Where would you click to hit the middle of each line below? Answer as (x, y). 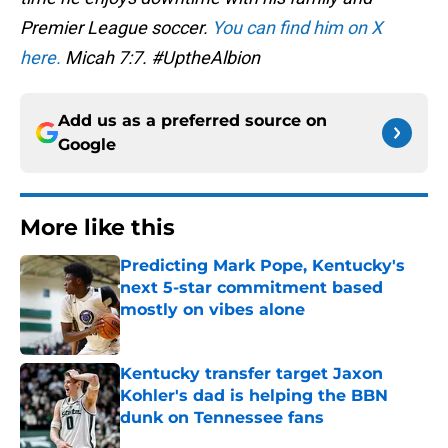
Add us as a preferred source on (192, 121)
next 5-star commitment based (251, 288)
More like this (97, 228)
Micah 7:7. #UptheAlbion (160, 58)
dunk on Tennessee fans (222, 418)
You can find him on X (297, 28)
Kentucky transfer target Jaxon (251, 374)
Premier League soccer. (116, 28)
